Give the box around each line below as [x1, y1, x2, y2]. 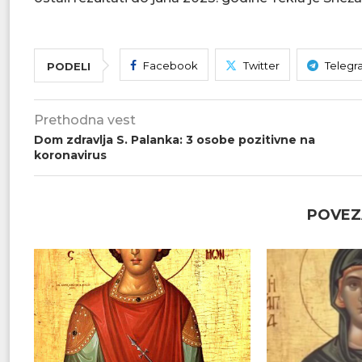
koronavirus [34, 148, 107, 162]
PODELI [47, 60, 90, 73]
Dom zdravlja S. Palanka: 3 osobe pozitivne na [34, 133, 315, 147]
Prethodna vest [34, 112, 136, 128]
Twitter [243, 59, 280, 72]
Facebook [143, 59, 198, 72]
